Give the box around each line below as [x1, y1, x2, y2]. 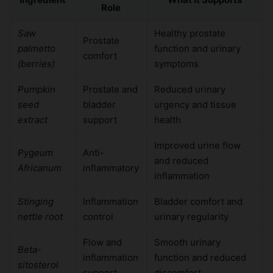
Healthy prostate [154, 27, 225, 40]
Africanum [18, 162, 62, 174]
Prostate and [83, 83, 138, 96]
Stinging [18, 196, 54, 208]
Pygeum [18, 147, 53, 159]
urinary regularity [154, 211, 229, 223]
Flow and [83, 236, 122, 249]
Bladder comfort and [154, 196, 243, 208]
